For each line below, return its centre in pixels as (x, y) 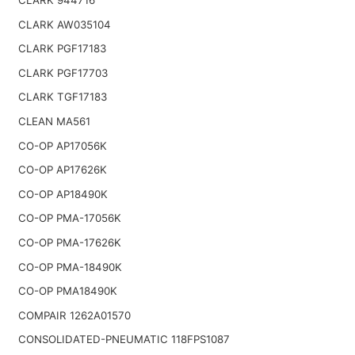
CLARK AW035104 (64, 24)
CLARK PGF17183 (62, 49)
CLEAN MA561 (54, 121)
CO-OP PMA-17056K (69, 218)
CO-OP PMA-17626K (69, 242)
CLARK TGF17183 (62, 97)
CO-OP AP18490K (63, 194)
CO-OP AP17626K (62, 170)
